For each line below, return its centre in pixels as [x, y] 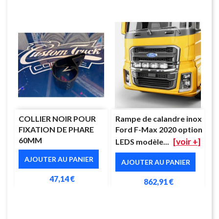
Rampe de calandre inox [159, 118]
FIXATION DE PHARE [56, 129]
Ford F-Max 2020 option [159, 129]
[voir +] [187, 141]
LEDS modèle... [142, 141]
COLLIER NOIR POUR [57, 118]
